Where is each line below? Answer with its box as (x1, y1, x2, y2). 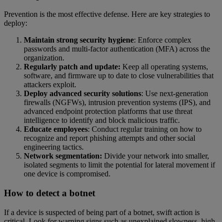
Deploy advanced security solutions (24, 89, 141, 98)
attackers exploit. (24, 80, 76, 89)
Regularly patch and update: (24, 62, 120, 71)
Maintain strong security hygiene (24, 36, 134, 45)
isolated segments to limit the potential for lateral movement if (24, 161, 215, 169)
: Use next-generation (141, 89, 208, 98)
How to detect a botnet (4, 187, 95, 198)
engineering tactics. (24, 143, 84, 152)
